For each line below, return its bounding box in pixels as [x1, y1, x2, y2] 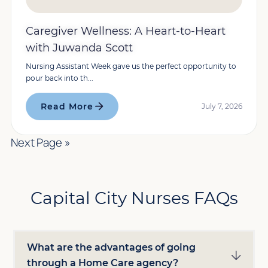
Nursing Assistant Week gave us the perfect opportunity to [25, 62, 236, 71]
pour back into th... [25, 74, 93, 83]
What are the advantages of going [27, 242, 196, 253]
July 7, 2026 [202, 102, 243, 111]
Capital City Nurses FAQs [30, 188, 238, 208]
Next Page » [10, 135, 71, 150]
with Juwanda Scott [25, 41, 133, 54]
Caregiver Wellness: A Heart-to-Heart [25, 25, 226, 38]
